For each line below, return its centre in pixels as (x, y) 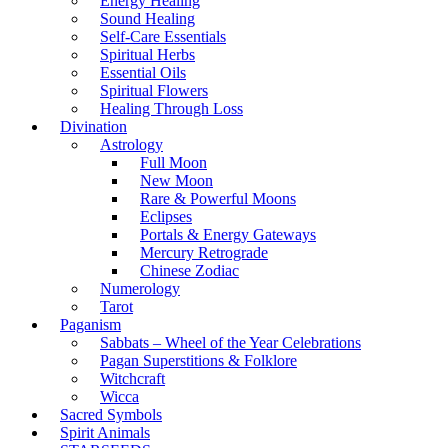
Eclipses (166, 216)
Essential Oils (143, 72)
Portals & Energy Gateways (228, 234)
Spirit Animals (105, 432)
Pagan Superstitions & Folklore (198, 360)
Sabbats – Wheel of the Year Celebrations (230, 342)
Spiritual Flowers (154, 90)
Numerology (140, 288)
